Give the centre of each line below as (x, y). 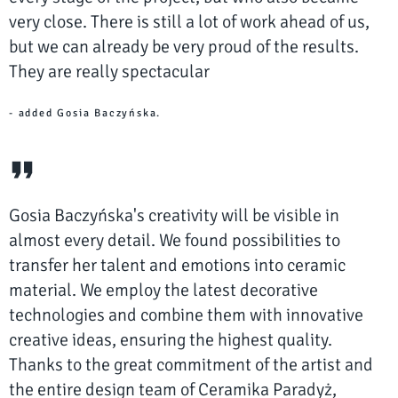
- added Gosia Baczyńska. (85, 114)
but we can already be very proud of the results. (184, 47)
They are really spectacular (109, 72)
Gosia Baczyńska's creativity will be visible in (174, 216)
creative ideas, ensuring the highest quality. (171, 340)
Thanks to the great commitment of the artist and (191, 365)
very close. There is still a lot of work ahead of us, (189, 22)
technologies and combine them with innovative (186, 315)
